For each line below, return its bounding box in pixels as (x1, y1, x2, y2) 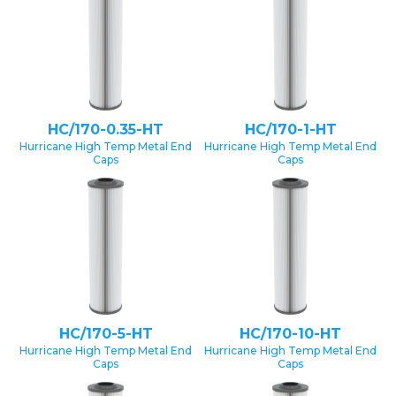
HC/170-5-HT (58, 324, 153, 342)
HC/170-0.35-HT (48, 121, 164, 139)
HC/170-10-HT (240, 324, 341, 342)
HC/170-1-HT (244, 121, 337, 139)
